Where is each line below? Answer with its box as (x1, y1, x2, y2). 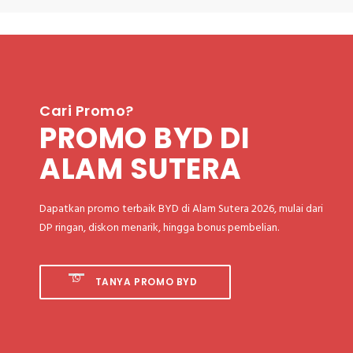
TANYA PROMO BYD (92, 275, 198, 289)
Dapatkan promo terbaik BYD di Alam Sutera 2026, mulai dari (39, 200, 323, 219)
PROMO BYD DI (39, 118, 251, 159)
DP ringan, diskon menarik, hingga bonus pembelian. (39, 219, 279, 238)
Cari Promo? (39, 101, 134, 121)
